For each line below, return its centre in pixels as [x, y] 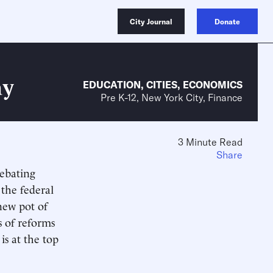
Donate [227, 22]
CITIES [162, 85]
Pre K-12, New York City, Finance [172, 97]
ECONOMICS [213, 85]
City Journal [151, 22]
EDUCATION [112, 85]
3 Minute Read [210, 142]
